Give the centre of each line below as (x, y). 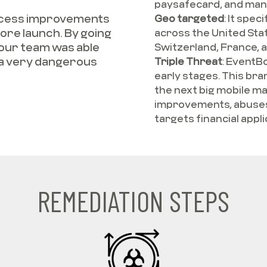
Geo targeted (189, 18)
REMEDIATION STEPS (133, 201)
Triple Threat (188, 61)
